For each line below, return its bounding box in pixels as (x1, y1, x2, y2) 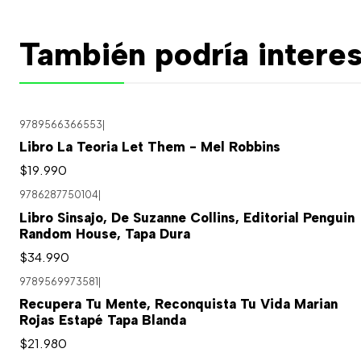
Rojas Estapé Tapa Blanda (19, 312, 186, 329)
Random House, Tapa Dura (19, 225, 190, 242)
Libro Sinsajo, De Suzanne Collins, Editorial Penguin (19, 209, 355, 226)
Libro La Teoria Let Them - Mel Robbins (19, 139, 280, 156)
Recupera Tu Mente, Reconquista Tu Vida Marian (19, 296, 338, 313)
